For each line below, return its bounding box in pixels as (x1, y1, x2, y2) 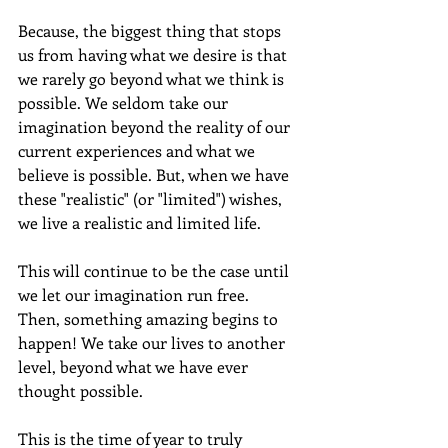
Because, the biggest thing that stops (18, 19, 285, 41)
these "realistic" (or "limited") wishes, (18, 187, 286, 209)
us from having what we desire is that (18, 43, 291, 65)
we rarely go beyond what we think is (18, 67, 288, 89)
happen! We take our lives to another (18, 331, 289, 353)
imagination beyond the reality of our (18, 115, 294, 137)
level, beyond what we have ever (18, 355, 252, 377)
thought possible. (18, 379, 147, 401)
